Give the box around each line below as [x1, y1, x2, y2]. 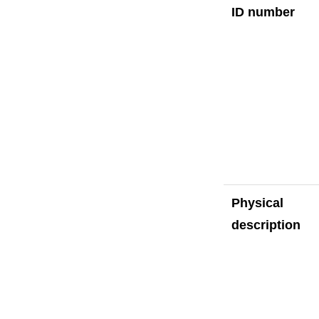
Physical [231, 195, 283, 210]
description [231, 217, 300, 232]
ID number [231, 4, 295, 19]
